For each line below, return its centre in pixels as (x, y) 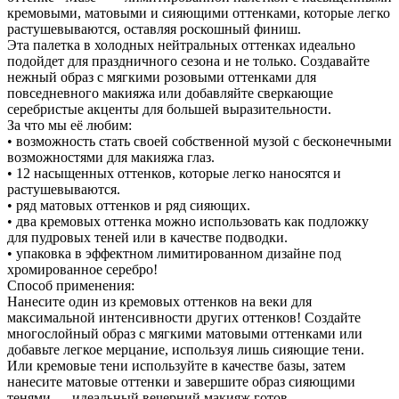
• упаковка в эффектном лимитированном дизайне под (174, 254)
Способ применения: (71, 286)
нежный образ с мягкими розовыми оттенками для (162, 77)
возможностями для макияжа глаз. (111, 158)
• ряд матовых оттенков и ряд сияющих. (129, 206)
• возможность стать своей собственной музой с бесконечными (199, 142)
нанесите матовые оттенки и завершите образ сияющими (181, 382)
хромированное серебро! (82, 270)
